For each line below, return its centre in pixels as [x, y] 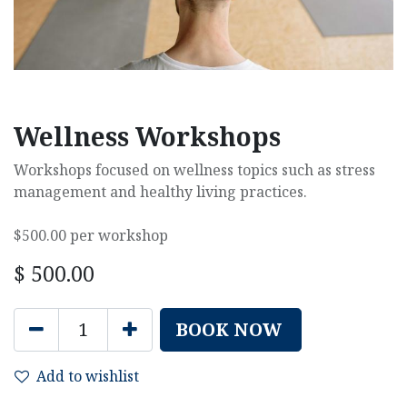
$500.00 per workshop [91, 235]
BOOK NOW [228, 329]
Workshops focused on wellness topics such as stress [194, 170]
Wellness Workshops [147, 136]
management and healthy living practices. [160, 192]
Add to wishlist [88, 376]
